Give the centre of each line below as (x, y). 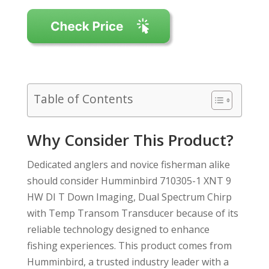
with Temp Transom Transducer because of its (132, 213)
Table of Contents (83, 99)
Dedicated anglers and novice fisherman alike (128, 164)
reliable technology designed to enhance (118, 229)
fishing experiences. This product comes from (129, 245)
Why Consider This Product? (130, 140)
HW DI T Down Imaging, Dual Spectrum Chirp (129, 197)
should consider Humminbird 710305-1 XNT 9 (129, 180)
